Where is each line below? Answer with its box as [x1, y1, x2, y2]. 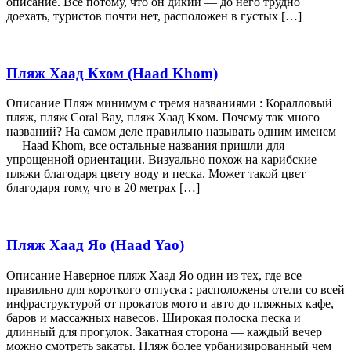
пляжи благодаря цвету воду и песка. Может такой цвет [6, 167, 306, 181]
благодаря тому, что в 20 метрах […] [6, 181, 200, 195]
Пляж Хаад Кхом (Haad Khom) [6, 64, 218, 81]
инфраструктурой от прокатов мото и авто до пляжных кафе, [6, 296, 334, 310]
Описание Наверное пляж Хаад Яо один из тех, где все [6, 268, 302, 282]
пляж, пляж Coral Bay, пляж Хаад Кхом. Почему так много [6, 110, 320, 125]
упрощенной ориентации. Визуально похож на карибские [6, 153, 317, 167]
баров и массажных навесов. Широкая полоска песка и [6, 310, 301, 324]
